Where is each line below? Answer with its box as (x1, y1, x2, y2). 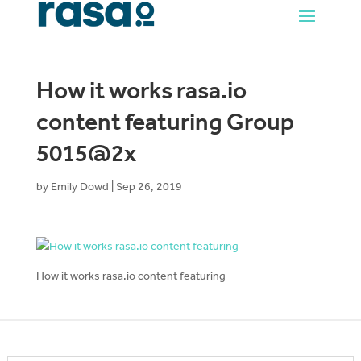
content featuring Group (35, 107, 294, 137)
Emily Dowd (50, 180, 109, 194)
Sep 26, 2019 (115, 180, 182, 194)
